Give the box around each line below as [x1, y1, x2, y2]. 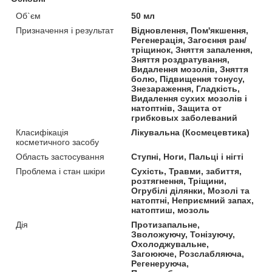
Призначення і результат [16, 25, 114, 35]
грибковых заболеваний [131, 112, 238, 123]
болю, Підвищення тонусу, [131, 73, 245, 84]
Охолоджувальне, [131, 239, 209, 249]
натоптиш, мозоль [131, 205, 210, 215]
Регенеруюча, [131, 258, 189, 268]
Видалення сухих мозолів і [131, 93, 248, 103]
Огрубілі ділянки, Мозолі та [131, 185, 250, 195]
